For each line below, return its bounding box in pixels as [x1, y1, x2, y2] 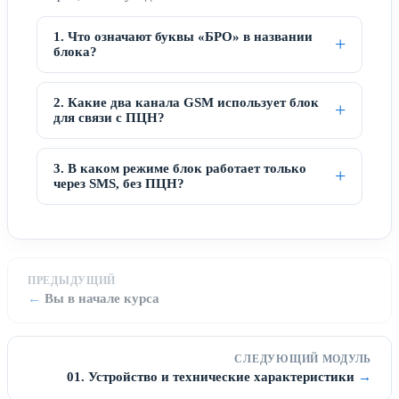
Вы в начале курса [45, 290, 159, 305]
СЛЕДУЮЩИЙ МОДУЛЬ [234, 352, 371, 365]
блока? [53, 44, 97, 59]
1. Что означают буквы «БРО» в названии [53, 28, 313, 44]
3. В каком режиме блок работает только [53, 160, 306, 175]
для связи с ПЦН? [53, 110, 165, 125]
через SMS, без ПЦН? [53, 175, 184, 191]
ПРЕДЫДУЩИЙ [28, 273, 117, 287]
